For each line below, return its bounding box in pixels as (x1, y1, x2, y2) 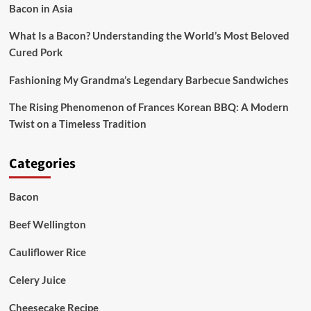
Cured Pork (8, 46, 62, 58)
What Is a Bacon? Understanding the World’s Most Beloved (8, 29, 289, 42)
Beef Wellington (8, 218, 86, 230)
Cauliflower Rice (8, 246, 86, 258)
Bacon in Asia (8, 2, 73, 15)
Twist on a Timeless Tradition (8, 117, 146, 130)
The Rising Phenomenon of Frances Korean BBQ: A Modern (8, 101, 289, 113)
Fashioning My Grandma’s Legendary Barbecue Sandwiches (8, 74, 289, 86)
